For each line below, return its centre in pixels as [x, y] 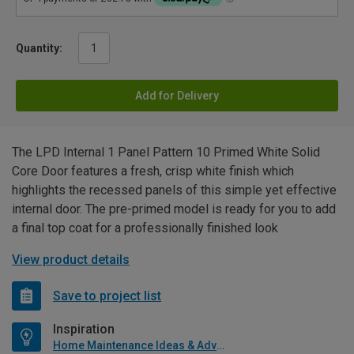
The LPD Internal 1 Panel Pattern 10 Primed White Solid [166, 153]
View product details [71, 260]
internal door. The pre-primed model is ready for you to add [174, 209]
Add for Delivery [177, 96]
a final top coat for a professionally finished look [145, 228]
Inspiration [84, 330]
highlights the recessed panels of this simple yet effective [174, 190]
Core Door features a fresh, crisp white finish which [153, 171]
